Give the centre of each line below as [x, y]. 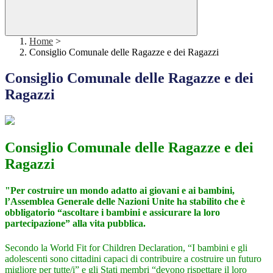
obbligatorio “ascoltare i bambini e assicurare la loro [112, 213]
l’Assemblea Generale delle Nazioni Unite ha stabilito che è [125, 202]
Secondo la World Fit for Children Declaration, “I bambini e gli [126, 247]
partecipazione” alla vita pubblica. [75, 224]
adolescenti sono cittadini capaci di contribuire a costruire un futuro [133, 258]
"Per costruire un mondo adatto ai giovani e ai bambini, [120, 191]
